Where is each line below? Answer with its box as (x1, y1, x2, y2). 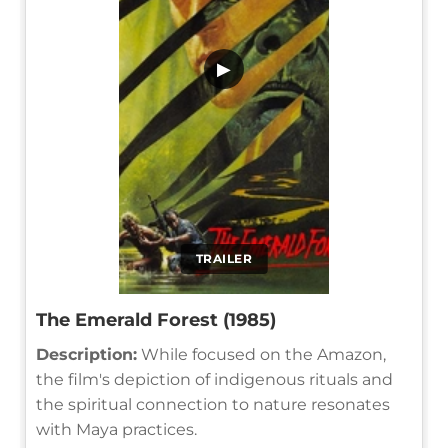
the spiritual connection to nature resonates (36, 394, 390, 414)
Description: (36, 344, 137, 364)
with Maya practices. (36, 419, 197, 439)
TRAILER (195, 250, 253, 266)
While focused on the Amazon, (137, 344, 386, 364)
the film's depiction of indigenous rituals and (36, 369, 393, 389)
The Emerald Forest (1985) (36, 308, 276, 331)
